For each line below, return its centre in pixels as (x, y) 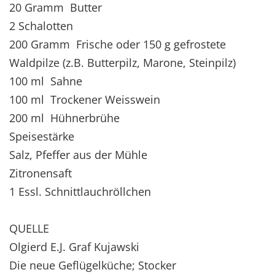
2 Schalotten (41, 25)
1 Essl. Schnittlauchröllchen (80, 191)
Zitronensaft (41, 173)
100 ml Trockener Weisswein (85, 99)
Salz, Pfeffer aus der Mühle (78, 154)
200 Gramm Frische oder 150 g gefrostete (118, 44)
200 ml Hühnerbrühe (64, 118)
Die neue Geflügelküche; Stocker (93, 265)
